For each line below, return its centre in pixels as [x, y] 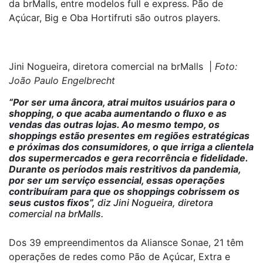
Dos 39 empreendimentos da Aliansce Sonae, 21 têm [126, 242]
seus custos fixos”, [52, 203]
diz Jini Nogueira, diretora [154, 203]
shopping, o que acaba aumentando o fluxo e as [118, 113]
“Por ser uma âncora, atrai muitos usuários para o [122, 102]
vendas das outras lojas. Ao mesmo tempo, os [114, 124]
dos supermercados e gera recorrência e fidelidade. [128, 158]
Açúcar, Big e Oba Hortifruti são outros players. [114, 18]
